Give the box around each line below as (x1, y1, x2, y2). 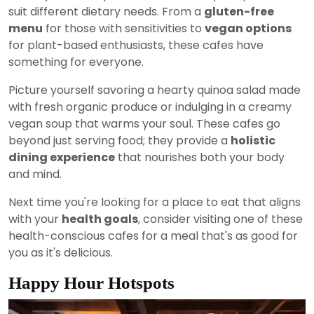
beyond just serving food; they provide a (8, 132, 231, 149)
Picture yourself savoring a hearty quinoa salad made (8, 81, 301, 98)
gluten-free (204, 3, 274, 20)
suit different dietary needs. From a (8, 3, 204, 20)
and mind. (8, 165, 62, 182)
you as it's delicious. (8, 244, 113, 261)
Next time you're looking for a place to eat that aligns (8, 193, 301, 210)
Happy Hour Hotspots (8, 273, 175, 292)
